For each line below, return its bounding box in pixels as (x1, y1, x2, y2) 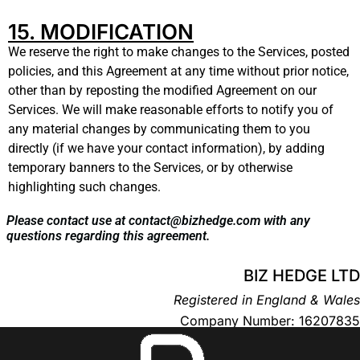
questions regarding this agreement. (6, 227, 210, 243)
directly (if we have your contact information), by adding (8, 140, 325, 156)
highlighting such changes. (8, 178, 161, 194)
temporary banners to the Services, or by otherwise (8, 159, 292, 175)
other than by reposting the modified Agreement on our (8, 82, 317, 98)
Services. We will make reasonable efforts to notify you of (8, 101, 333, 117)
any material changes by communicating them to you (8, 121, 310, 137)
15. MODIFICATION (8, 18, 194, 44)
